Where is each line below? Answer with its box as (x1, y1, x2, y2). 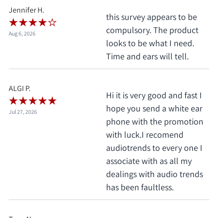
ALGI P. (9, 83, 31, 94)
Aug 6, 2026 (9, 30, 36, 37)
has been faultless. (106, 182, 174, 193)
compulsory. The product (106, 24, 199, 36)
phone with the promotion (106, 116, 203, 127)
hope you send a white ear (106, 103, 202, 114)
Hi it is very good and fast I (106, 90, 202, 101)
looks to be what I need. (106, 37, 194, 49)
